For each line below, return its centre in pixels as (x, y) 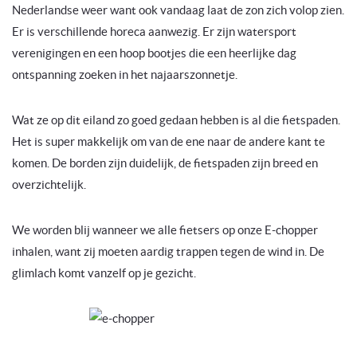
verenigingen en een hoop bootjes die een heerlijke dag (154, 53)
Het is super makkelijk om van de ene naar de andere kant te (169, 142)
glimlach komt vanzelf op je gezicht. (104, 273)
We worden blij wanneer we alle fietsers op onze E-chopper (165, 230)
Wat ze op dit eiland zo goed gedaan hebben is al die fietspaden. (176, 120)
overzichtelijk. (49, 185)
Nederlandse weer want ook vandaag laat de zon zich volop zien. (178, 10)
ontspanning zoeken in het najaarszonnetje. (125, 75)
